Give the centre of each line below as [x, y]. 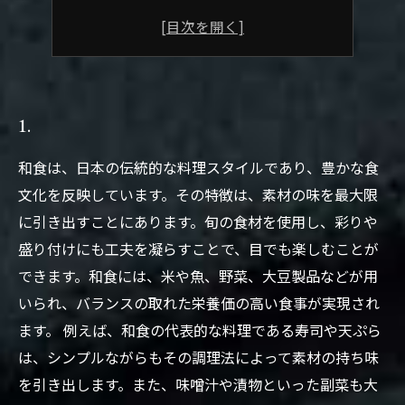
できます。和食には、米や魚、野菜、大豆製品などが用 [198, 276]
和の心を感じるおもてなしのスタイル [211, 19]
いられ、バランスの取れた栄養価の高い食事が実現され [199, 303]
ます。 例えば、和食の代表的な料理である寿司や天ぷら [200, 330]
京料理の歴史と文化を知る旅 [183, 80]
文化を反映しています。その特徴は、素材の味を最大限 [198, 194]
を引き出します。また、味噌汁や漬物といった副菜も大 [198, 384]
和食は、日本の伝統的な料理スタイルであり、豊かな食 [198, 167]
